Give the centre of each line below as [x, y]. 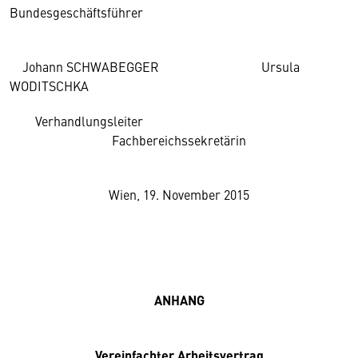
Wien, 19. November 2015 [179, 194]
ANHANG [179, 300]
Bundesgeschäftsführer [76, 12]
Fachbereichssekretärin [128, 140]
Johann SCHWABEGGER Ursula [155, 66]
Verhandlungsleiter [76, 121]
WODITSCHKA [49, 86]
